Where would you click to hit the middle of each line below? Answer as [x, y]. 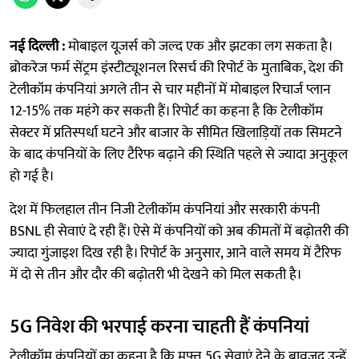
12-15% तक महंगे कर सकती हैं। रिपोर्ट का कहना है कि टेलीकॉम [166, 111]
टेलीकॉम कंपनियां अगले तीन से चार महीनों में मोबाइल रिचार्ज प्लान [170, 89]
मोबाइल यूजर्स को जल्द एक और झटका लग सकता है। [198, 46]
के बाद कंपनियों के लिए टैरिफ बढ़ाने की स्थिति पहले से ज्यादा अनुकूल [179, 154]
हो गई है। [32, 176]
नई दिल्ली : [37, 46]
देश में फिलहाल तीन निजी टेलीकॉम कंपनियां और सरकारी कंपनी [165, 210]
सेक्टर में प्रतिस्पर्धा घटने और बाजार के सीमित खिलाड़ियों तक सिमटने [176, 133]
